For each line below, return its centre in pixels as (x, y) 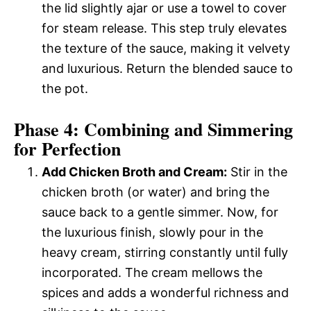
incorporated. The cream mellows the (152, 272)
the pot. (65, 88)
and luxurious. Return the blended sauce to (167, 68)
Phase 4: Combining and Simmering (153, 129)
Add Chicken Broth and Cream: (134, 171)
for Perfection (67, 148)
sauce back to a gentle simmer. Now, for (160, 212)
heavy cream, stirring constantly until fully (165, 252)
